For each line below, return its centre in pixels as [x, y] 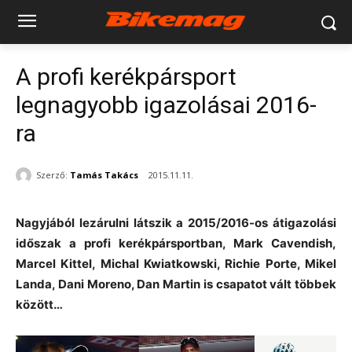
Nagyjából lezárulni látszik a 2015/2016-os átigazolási [176, 223]
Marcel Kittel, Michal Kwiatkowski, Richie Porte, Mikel [176, 264]
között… [39, 305]
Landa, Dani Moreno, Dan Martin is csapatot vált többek [176, 284]
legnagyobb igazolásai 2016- [166, 105]
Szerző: [52, 174]
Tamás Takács [104, 174]
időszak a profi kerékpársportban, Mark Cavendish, [176, 244]
